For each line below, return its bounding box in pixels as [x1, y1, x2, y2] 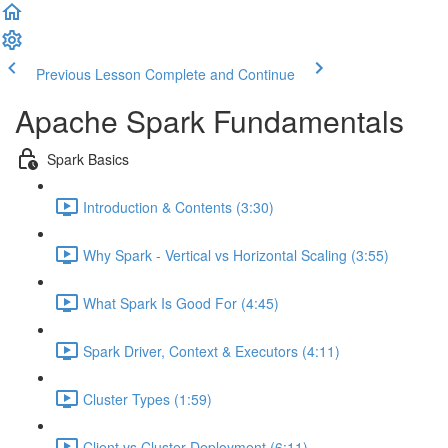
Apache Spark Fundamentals [15, 99, 404, 142]
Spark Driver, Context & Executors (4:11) [83, 340, 340, 361]
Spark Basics [47, 148, 129, 169]
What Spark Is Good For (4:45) [83, 292, 279, 313]
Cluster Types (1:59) [83, 388, 212, 409]
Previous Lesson [36, 64, 141, 84]
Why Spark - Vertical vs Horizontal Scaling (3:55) [83, 244, 389, 265]
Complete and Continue [145, 64, 295, 84]
